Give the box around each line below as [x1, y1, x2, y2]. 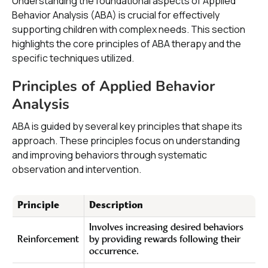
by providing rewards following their [89, 235, 240, 245]
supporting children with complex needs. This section [12, 23, 245, 36]
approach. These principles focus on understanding [12, 134, 240, 147]
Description [89, 201, 143, 211]
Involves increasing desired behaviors [89, 223, 243, 233]
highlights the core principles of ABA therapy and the [12, 37, 241, 50]
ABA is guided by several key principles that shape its [12, 120, 242, 133]
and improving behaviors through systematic [12, 148, 207, 162]
